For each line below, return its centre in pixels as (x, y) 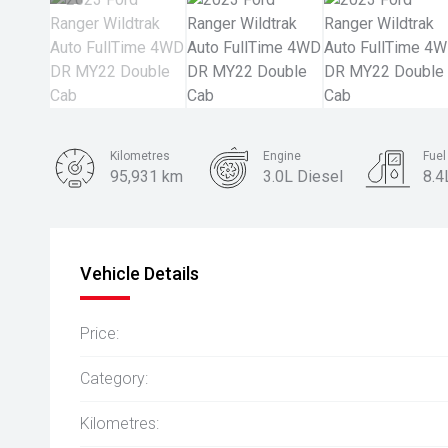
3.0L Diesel (303, 176)
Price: (99, 333)
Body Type (138, 216)
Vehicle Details (139, 273)
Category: (114, 378)
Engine (282, 156)
